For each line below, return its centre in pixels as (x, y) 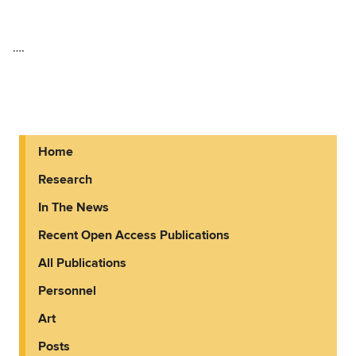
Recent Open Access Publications (134, 235)
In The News (74, 207)
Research (65, 179)
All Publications (82, 263)
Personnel (67, 290)
